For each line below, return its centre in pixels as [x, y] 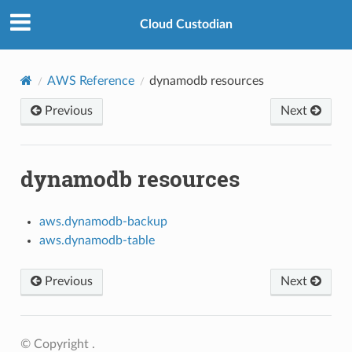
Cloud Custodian [186, 25]
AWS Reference [90, 81]
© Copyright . [57, 344]
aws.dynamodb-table [97, 240]
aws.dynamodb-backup [103, 221]
